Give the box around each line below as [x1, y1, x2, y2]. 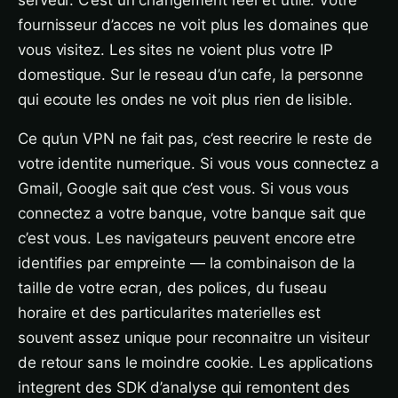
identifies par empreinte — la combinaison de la [18, 254, 356, 272]
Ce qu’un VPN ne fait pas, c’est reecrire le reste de [18, 130, 372, 147]
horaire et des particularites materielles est [18, 304, 322, 322]
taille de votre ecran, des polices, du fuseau [18, 279, 328, 297]
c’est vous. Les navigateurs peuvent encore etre [18, 229, 356, 247]
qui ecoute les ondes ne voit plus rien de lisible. [18, 91, 353, 108]
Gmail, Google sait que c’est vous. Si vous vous [18, 179, 350, 197]
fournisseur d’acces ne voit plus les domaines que [18, 16, 369, 34]
